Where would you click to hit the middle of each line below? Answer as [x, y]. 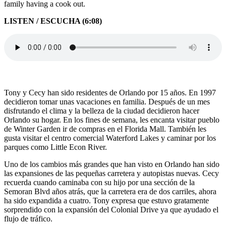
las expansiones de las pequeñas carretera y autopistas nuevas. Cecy [111, 173]
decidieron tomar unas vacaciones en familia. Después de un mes [107, 101]
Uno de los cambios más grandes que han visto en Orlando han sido [112, 164]
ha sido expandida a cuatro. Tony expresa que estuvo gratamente [106, 200]
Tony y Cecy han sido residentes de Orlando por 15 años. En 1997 [110, 92]
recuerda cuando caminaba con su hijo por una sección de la [99, 182]
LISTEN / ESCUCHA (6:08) [53, 21]
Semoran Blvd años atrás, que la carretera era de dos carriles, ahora [110, 191]
